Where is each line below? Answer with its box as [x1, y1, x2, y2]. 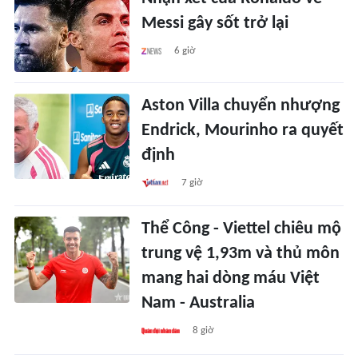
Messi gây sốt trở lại [141, 14, 289, 32]
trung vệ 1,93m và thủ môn [141, 245, 340, 263]
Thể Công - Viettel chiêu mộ [141, 221, 342, 238]
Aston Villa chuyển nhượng [141, 97, 340, 115]
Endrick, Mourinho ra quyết [141, 122, 344, 140]
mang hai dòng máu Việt [141, 270, 320, 288]
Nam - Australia [141, 295, 256, 312]
